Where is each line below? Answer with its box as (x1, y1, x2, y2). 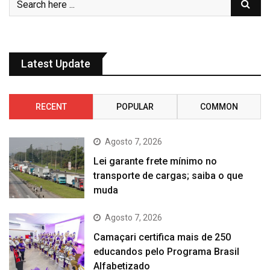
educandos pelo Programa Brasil (93, 245, 240, 257)
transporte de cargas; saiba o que (93, 170, 243, 182)
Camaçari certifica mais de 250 (93, 231, 231, 243)
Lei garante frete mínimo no (93, 155, 218, 168)
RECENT (35, 102, 67, 112)
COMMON (199, 102, 238, 112)
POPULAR (116, 102, 154, 112)
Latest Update (21, 57, 90, 71)
